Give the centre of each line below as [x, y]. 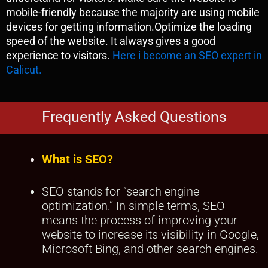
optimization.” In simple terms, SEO [133, 205]
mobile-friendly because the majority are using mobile [133, 13]
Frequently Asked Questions [134, 117]
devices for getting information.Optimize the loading [129, 27]
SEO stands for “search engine [121, 191]
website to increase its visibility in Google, [150, 234]
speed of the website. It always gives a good [111, 41]
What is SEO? [77, 159]
